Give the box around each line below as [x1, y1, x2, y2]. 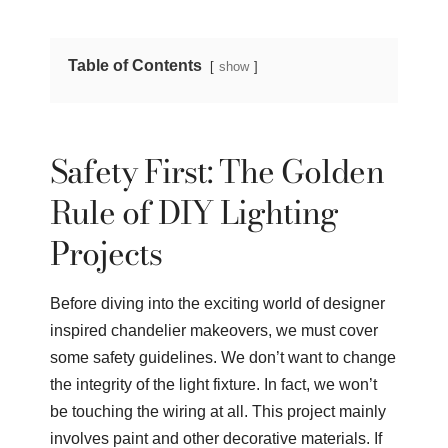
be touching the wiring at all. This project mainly [49, 402, 386, 420]
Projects [49, 228, 162, 278]
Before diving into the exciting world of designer [49, 294, 385, 312]
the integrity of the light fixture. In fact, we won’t [49, 375, 377, 393]
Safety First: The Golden [49, 146, 384, 196]
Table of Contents [67, 56, 202, 74]
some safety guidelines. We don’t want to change [49, 348, 396, 366]
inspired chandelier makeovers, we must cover [49, 321, 378, 339]
